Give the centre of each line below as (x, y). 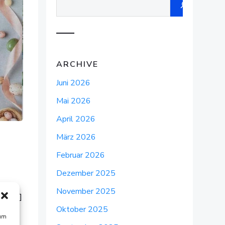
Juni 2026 (73, 83)
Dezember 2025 (86, 173)
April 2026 (76, 119)
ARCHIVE (77, 64)
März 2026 (76, 137)
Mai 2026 (74, 101)
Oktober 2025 (82, 209)
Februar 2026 (81, 155)
